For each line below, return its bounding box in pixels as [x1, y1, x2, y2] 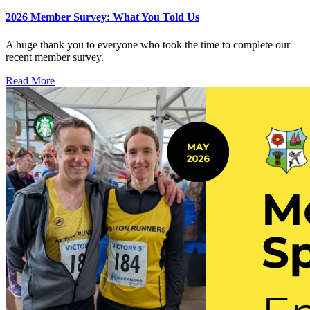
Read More [6, 74, 55, 86]
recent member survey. [6, 51, 104, 63]
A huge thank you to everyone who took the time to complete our [6, 38, 290, 51]
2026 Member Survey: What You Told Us [6, 11, 199, 24]
